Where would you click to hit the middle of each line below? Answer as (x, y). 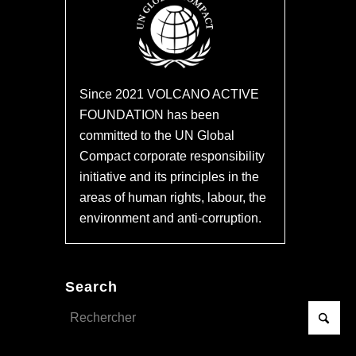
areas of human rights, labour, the (173, 198)
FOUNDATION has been (150, 115)
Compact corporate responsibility (172, 157)
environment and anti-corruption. (171, 219)
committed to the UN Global (157, 136)
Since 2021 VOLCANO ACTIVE (170, 95)
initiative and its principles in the (170, 177)
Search (91, 286)
